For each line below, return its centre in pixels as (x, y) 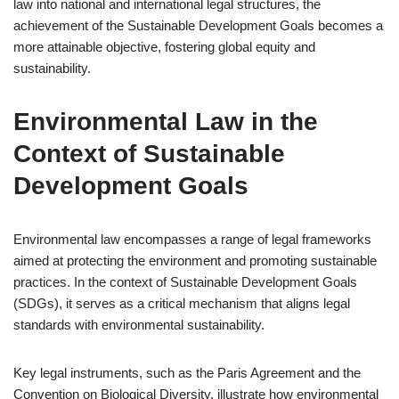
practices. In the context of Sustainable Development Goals (185, 282)
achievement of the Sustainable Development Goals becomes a (198, 25)
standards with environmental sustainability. (139, 325)
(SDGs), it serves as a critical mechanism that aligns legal (182, 303)
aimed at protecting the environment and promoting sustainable (195, 261)
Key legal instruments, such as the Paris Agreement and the (187, 373)
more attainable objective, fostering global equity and (164, 47)
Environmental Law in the (166, 122)
